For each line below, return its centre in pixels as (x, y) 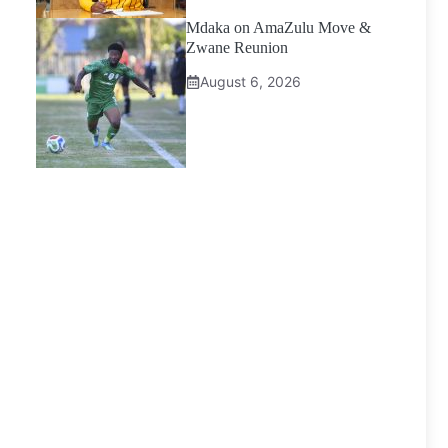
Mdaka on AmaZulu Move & (278, 27)
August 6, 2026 (250, 81)
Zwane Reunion (237, 47)
